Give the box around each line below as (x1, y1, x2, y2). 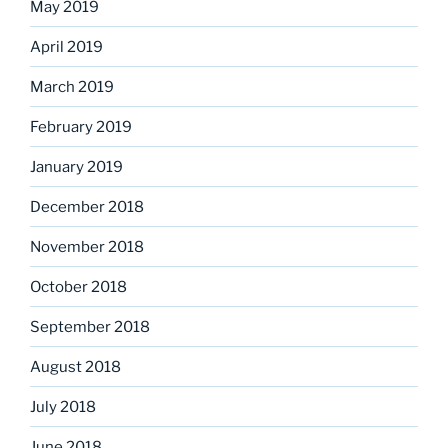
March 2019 (30, 77, 114, 96)
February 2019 (30, 117, 132, 136)
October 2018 (30, 277, 127, 296)
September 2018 (30, 317, 150, 336)
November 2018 (30, 237, 144, 256)
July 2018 (30, 397, 96, 416)
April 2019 (30, 37, 103, 56)
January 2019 (30, 157, 123, 176)
